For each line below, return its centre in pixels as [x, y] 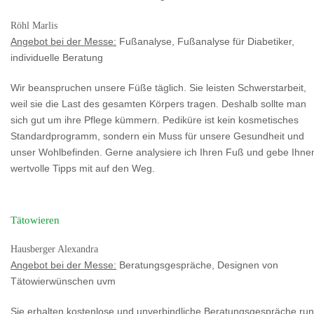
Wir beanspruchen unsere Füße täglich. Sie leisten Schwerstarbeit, [158, 88]
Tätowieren [35, 220]
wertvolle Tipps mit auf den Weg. [83, 169]
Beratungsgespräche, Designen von [197, 266]
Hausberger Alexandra [54, 250]
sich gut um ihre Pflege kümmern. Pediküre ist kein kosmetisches [155, 121]
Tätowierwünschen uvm [63, 282]
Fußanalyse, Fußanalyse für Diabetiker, [205, 42]
